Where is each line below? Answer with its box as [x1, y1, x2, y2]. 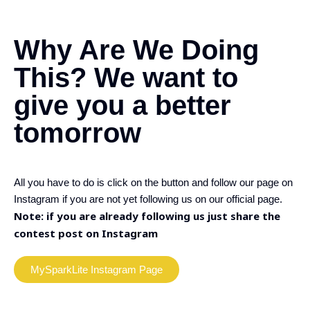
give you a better [14, 90, 231, 120]
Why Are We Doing [14, 35, 259, 65]
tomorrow [14, 118, 141, 148]
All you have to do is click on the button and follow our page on [14, 176, 293, 188]
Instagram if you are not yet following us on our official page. [14, 193, 282, 205]
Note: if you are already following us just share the [14, 209, 280, 223]
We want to [94, 62, 238, 93]
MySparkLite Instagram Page [30, 264, 163, 275]
